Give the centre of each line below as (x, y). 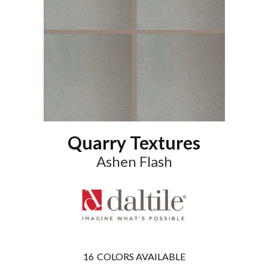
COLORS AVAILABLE (141, 257)
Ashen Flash (134, 161)
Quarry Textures (134, 142)
